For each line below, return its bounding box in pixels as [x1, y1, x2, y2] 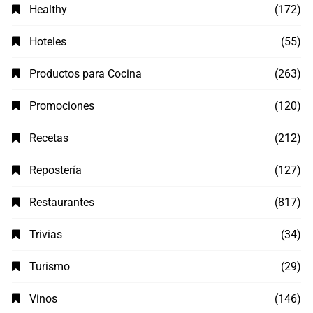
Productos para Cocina [29, 67, 143, 81]
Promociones [29, 99, 95, 113]
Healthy [29, 3, 68, 17]
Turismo [29, 260, 71, 274]
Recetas [29, 131, 69, 145]
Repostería [29, 163, 82, 177]
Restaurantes [29, 196, 95, 210]
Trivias [29, 228, 63, 242]
